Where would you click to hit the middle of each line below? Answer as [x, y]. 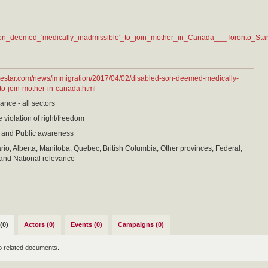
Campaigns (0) [141, 224]
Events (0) [86, 224]
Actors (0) [39, 224]
